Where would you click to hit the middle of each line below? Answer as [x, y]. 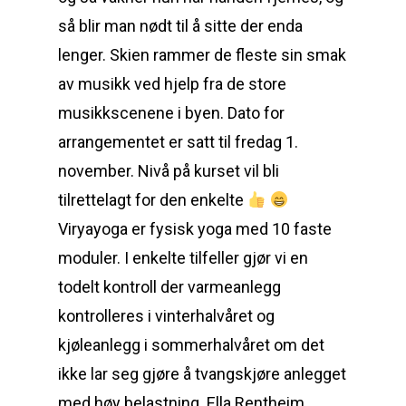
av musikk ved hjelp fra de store [172, 84]
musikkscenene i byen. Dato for [171, 113]
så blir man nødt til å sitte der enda [180, 26]
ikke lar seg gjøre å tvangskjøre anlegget [202, 374]
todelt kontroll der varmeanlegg [169, 287]
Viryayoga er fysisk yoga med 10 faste [195, 229]
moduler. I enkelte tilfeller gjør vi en [183, 258]
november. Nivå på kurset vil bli [169, 171]
